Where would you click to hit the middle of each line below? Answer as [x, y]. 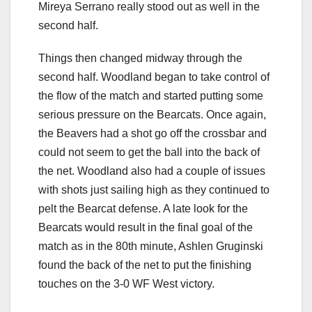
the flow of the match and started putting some [151, 96]
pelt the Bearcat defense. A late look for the [143, 209]
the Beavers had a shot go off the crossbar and [153, 134]
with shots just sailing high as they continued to [154, 190]
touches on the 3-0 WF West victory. [126, 284]
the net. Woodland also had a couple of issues [152, 171]
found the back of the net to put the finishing [145, 265]
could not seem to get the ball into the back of [149, 153]
